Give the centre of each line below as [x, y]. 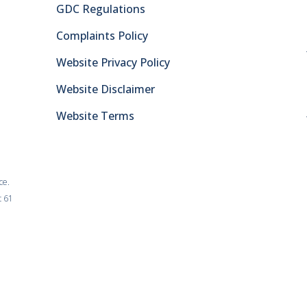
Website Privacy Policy [113, 62]
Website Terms [95, 116]
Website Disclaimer [105, 89]
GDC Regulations [100, 9]
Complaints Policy [102, 36]
